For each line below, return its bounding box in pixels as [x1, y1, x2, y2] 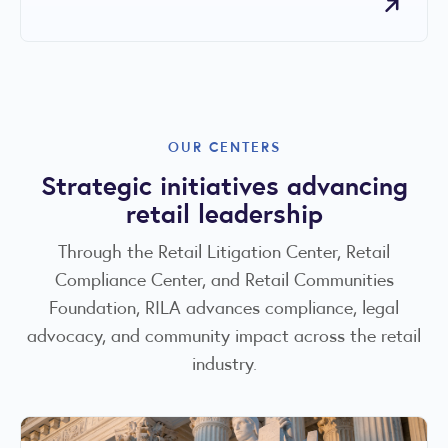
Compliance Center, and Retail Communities [54, 265, 394, 292]
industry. [191, 349, 257, 376]
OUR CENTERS [167, 135, 281, 157]
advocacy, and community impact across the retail [27, 321, 421, 348]
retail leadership [125, 193, 323, 232]
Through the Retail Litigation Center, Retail [58, 237, 390, 264]
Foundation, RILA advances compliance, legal [49, 293, 399, 320]
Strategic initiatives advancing [40, 165, 408, 204]
